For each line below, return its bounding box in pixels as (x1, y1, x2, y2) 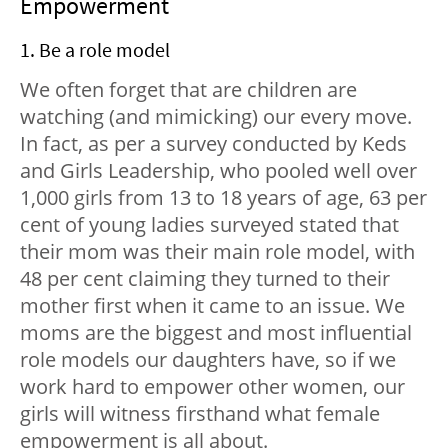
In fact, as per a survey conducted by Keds (20, 129, 407, 157)
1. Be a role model (20, 36, 170, 62)
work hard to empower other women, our (20, 372, 405, 400)
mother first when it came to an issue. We (20, 291, 405, 319)
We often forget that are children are (20, 75, 357, 103)
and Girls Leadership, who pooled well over (20, 156, 417, 184)
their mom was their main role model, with (20, 237, 415, 265)
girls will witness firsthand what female (20, 399, 380, 427)
